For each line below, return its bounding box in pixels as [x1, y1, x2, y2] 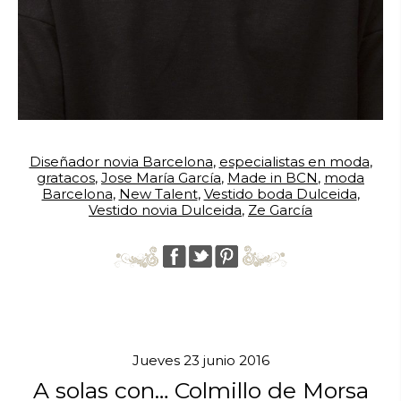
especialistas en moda [218, 152, 370, 170]
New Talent [118, 184, 198, 202]
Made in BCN [227, 168, 318, 186]
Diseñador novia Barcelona [29, 152, 213, 170]
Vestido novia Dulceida [89, 200, 242, 218]
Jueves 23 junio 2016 [132, 351, 269, 369]
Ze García [248, 200, 312, 218]
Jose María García [101, 168, 221, 186]
